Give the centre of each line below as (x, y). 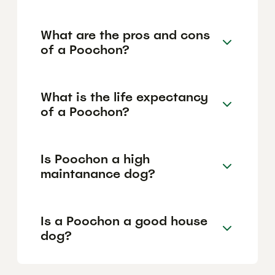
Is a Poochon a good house (124, 221)
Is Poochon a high (95, 159)
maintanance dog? (98, 173)
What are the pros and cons (125, 35)
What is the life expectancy (124, 97)
